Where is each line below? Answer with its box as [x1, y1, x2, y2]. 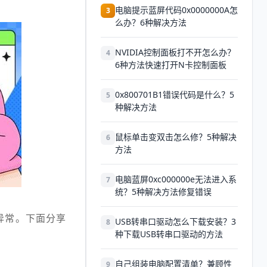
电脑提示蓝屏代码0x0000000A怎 [115, 4, 238, 15]
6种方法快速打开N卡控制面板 [115, 59, 226, 70]
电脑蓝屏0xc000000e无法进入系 [115, 173, 237, 185]
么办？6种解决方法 [115, 17, 187, 28]
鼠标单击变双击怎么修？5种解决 [115, 131, 237, 142]
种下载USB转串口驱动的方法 [115, 228, 223, 240]
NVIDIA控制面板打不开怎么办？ [115, 46, 235, 58]
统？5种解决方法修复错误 [115, 186, 212, 197]
